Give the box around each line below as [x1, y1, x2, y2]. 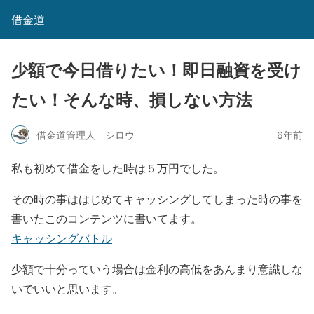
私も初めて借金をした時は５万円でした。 [11, 161, 224, 175]
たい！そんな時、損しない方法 [11, 90, 252, 110]
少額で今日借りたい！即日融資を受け [11, 60, 301, 81]
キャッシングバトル [11, 231, 112, 245]
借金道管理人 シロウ [36, 128, 135, 141]
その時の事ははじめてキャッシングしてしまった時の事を [11, 191, 303, 206]
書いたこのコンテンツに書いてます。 [11, 211, 202, 226]
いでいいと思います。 [11, 281, 123, 296]
